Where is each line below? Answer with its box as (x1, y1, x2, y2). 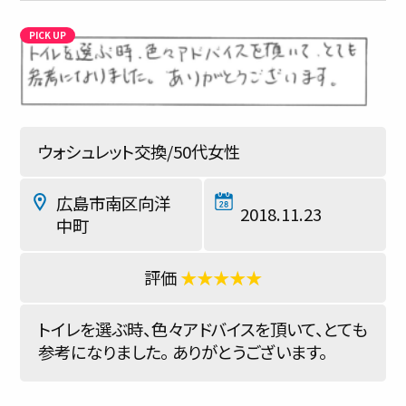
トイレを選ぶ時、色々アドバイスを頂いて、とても (38, 317, 367, 341)
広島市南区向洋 (56, 191, 170, 215)
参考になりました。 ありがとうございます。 (38, 340, 327, 363)
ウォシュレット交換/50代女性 (38, 140, 240, 163)
